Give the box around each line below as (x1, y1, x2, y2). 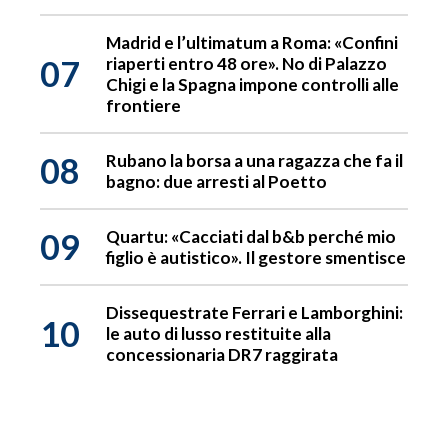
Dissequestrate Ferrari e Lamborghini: (106, 302, 403, 324)
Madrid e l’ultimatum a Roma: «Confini (106, 32, 398, 54)
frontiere (106, 95, 181, 117)
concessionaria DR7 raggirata (106, 344, 338, 366)
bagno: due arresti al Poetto (106, 171, 327, 193)
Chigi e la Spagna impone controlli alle (106, 74, 399, 96)
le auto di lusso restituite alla (106, 323, 331, 345)
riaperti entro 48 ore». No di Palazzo (106, 53, 387, 75)
